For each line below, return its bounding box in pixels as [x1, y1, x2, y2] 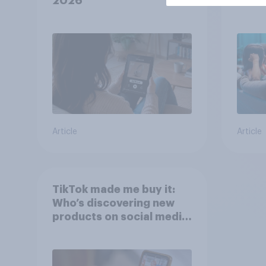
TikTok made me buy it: [52, 183, 175, 195]
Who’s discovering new [52, 197, 175, 208]
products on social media [52, 211, 188, 222]
